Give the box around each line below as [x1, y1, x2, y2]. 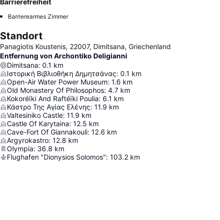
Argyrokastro [7, 136, 49, 144]
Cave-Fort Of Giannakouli [7, 128, 87, 136]
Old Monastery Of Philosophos [7, 86, 104, 94]
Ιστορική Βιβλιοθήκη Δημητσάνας [7, 69, 116, 78]
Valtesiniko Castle [7, 111, 63, 119]
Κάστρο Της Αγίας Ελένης [7, 103, 90, 111]
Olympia [7, 144, 33, 153]
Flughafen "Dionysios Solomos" [7, 153, 106, 161]
